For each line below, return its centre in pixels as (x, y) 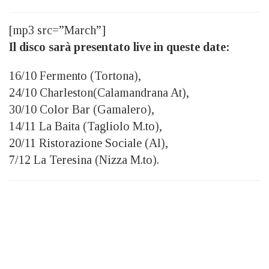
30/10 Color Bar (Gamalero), (82, 110)
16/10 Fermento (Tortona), (75, 76)
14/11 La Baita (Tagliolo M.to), (86, 126)
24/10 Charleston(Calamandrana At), (99, 93)
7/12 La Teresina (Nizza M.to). (84, 160)
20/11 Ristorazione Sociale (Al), (89, 143)
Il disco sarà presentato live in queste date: (119, 47)
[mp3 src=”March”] (57, 30)
